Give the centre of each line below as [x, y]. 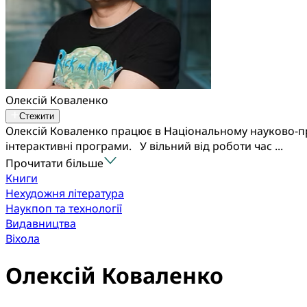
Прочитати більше [54, 163]
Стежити [37, 116]
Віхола [23, 238]
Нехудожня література [65, 193]
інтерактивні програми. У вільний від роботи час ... [144, 146]
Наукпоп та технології [64, 208]
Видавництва [41, 223]
